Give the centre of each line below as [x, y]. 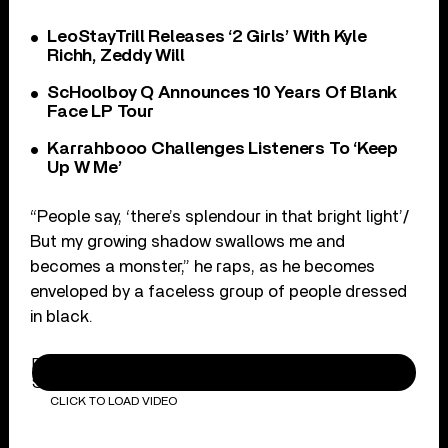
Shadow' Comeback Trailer [126, 382]
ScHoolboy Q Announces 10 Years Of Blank [222, 92]
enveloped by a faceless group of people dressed [219, 291]
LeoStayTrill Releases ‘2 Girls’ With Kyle [207, 36]
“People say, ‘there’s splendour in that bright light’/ [220, 216]
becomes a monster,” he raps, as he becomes [203, 266]
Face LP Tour [100, 111]
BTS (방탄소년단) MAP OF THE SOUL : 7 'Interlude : [216, 363]
